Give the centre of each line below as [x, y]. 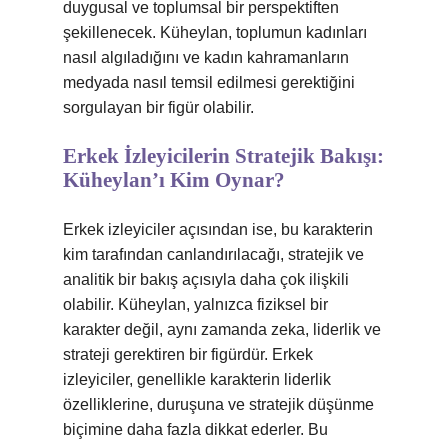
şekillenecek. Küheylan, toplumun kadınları [215, 32]
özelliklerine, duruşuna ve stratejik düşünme [218, 404]
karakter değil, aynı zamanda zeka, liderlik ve [222, 329]
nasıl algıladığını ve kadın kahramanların [206, 57]
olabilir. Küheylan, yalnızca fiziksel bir [195, 304]
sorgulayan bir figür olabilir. [158, 107]
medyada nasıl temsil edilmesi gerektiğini [209, 82]
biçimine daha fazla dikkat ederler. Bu [195, 429]
